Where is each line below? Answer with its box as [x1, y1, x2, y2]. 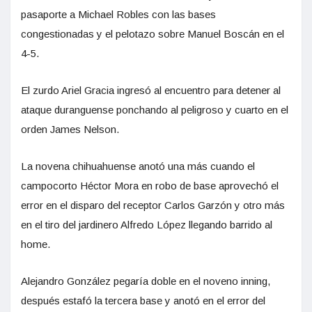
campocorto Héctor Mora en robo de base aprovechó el [21, 179, 279, 192]
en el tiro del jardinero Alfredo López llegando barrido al [21, 218, 272, 231]
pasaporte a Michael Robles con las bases [21, 8, 216, 20]
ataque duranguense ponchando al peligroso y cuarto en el [21, 103, 288, 116]
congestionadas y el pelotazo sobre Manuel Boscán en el [21, 27, 284, 40]
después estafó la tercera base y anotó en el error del [21, 294, 265, 306]
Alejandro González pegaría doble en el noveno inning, [21, 274, 270, 287]
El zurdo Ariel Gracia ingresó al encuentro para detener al [21, 84, 281, 96]
